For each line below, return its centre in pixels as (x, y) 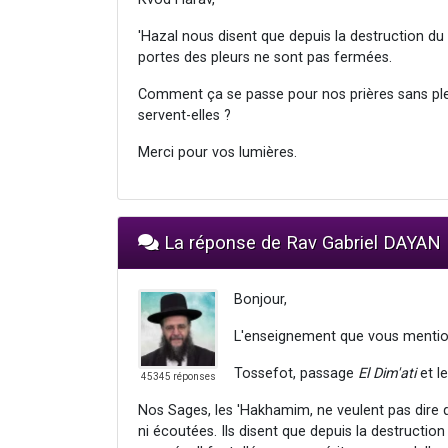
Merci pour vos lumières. (217, 152)
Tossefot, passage (296, 373)
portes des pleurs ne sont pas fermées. (265, 57)
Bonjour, (260, 299)
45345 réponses (178, 376)
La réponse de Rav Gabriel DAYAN (300, 242)
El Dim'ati (387, 373)
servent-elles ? (184, 115)
